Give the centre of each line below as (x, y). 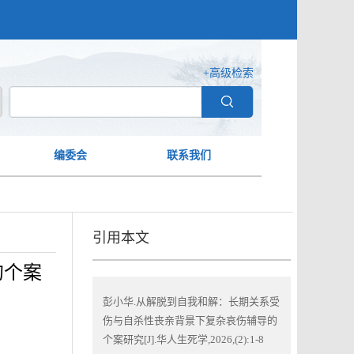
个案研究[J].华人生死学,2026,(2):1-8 (183, 339)
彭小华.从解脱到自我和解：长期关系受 (191, 301)
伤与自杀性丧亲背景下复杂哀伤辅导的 (190, 320)
